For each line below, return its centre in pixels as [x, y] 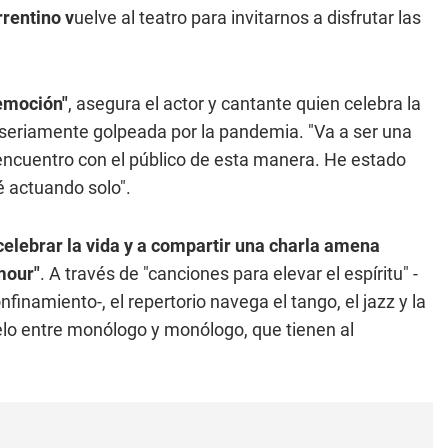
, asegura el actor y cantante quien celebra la [244, 103]
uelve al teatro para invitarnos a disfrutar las [247, 17]
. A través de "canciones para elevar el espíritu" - [229, 273]
